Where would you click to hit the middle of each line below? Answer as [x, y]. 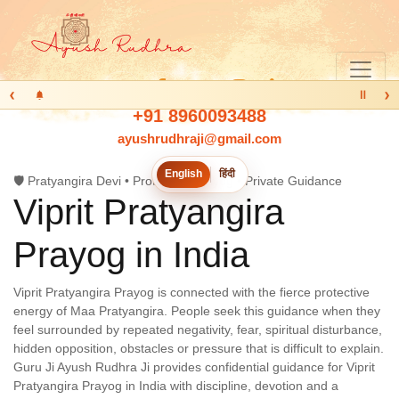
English [183, 174]
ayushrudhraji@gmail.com [199, 138]
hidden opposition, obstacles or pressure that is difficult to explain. [199, 348]
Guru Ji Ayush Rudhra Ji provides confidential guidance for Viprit [194, 367]
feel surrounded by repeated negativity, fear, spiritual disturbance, [198, 330]
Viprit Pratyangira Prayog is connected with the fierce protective [191, 292]
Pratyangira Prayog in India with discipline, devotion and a [176, 386]
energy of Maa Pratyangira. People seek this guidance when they [197, 311]
